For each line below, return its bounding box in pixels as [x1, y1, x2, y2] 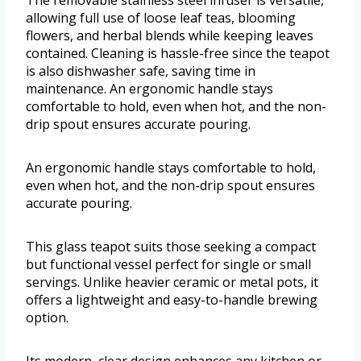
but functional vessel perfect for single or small [26, 255, 311, 274]
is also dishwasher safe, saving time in [26, 62, 255, 81]
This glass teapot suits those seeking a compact [26, 238, 316, 256]
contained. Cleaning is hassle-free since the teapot [26, 44, 330, 63]
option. [26, 309, 68, 327]
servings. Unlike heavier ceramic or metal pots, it [26, 273, 318, 292]
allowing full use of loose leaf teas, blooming [26, 9, 296, 27]
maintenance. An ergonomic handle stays [26, 80, 273, 98]
